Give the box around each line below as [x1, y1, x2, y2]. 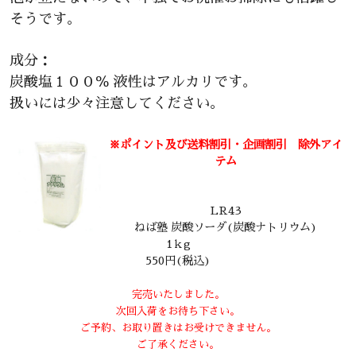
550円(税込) [145, 255, 211, 267]
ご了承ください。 [137, 339, 219, 350]
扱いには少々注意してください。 [10, 95, 224, 110]
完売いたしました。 [131, 289, 225, 300]
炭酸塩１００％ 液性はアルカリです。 [10, 74, 257, 89]
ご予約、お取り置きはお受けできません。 [79, 323, 277, 334]
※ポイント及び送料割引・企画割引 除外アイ [109, 139, 342, 151]
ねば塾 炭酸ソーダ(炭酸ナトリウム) [134, 222, 317, 234]
